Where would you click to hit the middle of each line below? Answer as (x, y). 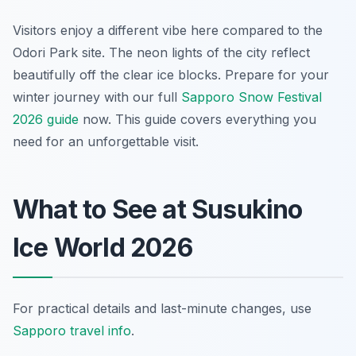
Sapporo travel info (72, 331)
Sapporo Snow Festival (252, 97)
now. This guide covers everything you (197, 119)
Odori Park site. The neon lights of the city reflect (161, 52)
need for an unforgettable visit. (106, 141)
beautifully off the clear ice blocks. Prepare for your (171, 75)
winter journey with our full (97, 97)
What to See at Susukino (158, 209)
